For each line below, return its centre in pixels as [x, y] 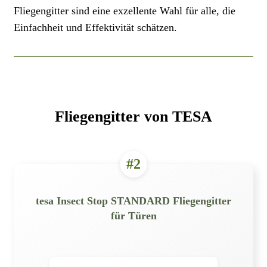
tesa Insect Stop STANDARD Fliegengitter [133, 201]
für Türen [133, 216]
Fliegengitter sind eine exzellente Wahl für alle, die [125, 10]
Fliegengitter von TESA [133, 117]
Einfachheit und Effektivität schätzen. [95, 27]
